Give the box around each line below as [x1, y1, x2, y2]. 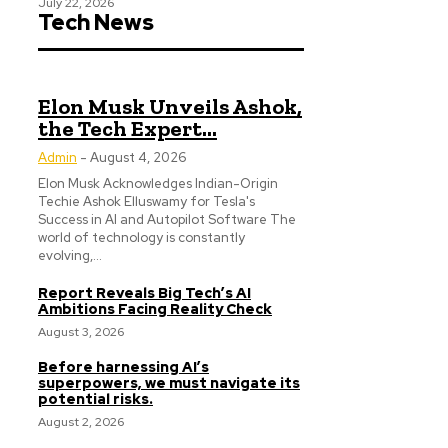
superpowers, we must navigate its [38, 374, 300, 392]
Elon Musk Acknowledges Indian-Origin [38, 175, 278, 192]
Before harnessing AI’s [38, 358, 209, 376]
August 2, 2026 [38, 414, 124, 430]
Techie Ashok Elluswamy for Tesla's [38, 193, 255, 210]
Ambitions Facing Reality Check [38, 300, 272, 318]
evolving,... [38, 247, 102, 264]
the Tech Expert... [38, 115, 217, 142]
